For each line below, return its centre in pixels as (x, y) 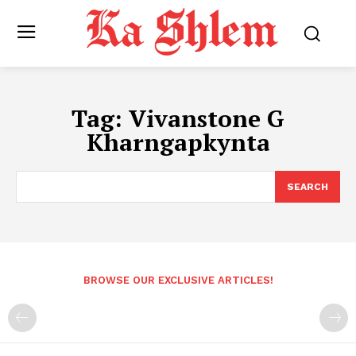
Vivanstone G (207, 119)
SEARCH (308, 187)
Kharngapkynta (178, 143)
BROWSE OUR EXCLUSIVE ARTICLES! (178, 281)
